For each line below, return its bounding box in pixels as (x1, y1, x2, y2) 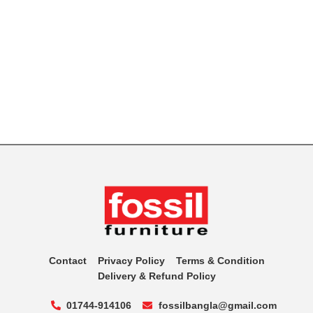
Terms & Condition (175, 255, 265, 267)
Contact (48, 255, 87, 267)
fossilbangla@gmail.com (158, 300, 277, 312)
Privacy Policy (97, 255, 165, 267)
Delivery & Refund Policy (97, 270, 216, 282)
